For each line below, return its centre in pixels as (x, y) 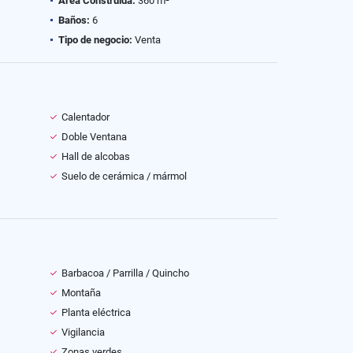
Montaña (81, 293)
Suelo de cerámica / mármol (124, 176)
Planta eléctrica (96, 312)
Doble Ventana (94, 137)
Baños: (74, 20)
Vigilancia (83, 332)
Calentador (85, 117)
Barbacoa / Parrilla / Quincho (125, 273)
